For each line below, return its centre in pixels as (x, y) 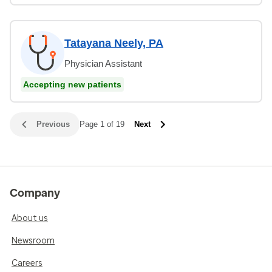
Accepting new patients (72, 84)
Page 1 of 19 (102, 124)
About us (30, 218)
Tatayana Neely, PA (114, 43)
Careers (27, 263)
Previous (53, 124)
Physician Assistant (103, 63)
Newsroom (33, 240)
